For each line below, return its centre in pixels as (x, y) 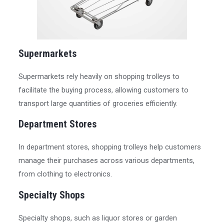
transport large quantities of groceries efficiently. (98, 103)
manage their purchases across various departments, (107, 161)
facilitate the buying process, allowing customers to (104, 90)
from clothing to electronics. (65, 174)
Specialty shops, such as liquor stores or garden (98, 218)
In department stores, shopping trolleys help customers (110, 147)
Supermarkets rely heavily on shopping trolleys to (99, 76)
